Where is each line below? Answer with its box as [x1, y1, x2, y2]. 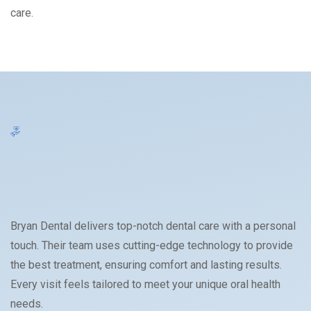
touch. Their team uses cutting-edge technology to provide [10, 239, 293, 253]
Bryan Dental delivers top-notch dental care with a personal [10, 219, 296, 233]
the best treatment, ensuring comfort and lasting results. [10, 258, 282, 272]
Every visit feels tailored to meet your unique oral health [10, 278, 280, 292]
